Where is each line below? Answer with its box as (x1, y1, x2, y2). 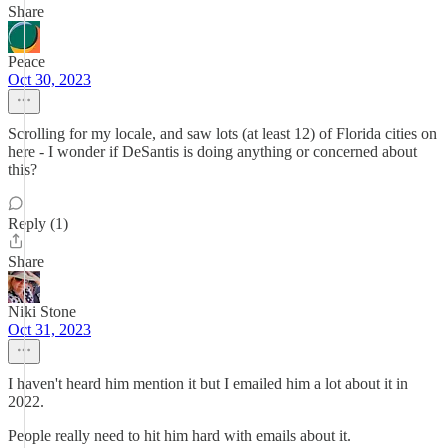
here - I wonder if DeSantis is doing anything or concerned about (8, 143, 417, 160)
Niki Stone (8, 303, 76, 320)
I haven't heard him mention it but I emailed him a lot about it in (8, 375, 408, 392)
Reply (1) (8, 215, 68, 232)
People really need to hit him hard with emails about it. (8, 427, 351, 444)
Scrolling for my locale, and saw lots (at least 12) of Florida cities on (8, 125, 437, 142)
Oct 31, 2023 (8, 321, 91, 338)
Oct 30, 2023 (8, 71, 91, 88)
